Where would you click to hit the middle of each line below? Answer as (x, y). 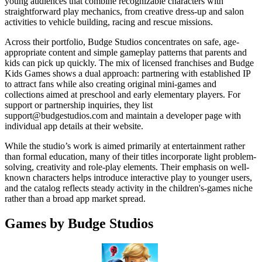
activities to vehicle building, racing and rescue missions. (109, 22)
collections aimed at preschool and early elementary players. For (123, 94)
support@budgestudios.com (56, 115)
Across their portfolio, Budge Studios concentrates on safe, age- (122, 42)
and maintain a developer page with (174, 115)
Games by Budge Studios (79, 223)
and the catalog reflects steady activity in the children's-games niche (129, 188)
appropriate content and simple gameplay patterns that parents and (126, 52)
